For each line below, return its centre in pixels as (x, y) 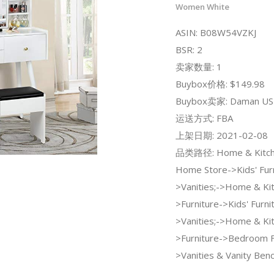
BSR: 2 (189, 49)
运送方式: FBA (204, 118)
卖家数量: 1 (198, 66)
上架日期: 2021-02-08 (221, 135)
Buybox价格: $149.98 (220, 83)
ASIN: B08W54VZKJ (216, 32)
